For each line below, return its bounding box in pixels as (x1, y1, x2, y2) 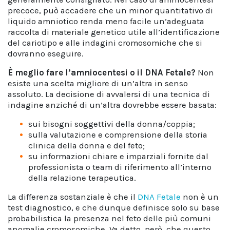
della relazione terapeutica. (28, 173, 136, 183)
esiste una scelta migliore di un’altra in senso (8, 79, 188, 88)
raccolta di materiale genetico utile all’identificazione (8, 27, 220, 37)
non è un (181, 192, 219, 202)
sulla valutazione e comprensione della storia (28, 130, 207, 140)
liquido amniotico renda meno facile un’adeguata (8, 16, 204, 26)
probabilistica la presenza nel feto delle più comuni (8, 214, 211, 223)
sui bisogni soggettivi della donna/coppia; (28, 119, 195, 129)
